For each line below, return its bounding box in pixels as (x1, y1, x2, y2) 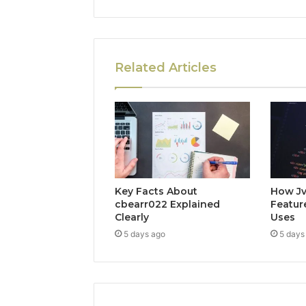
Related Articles (115, 60, 217, 76)
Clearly (115, 210, 149, 223)
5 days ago (124, 228, 165, 239)
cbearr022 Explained (115, 197, 220, 210)
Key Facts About (115, 184, 197, 197)
